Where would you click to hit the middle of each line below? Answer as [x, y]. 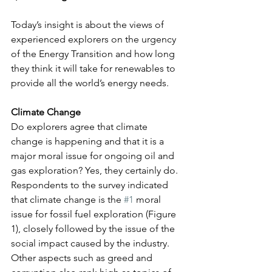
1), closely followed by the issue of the [94, 228]
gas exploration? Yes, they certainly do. [96, 170]
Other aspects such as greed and [83, 257]
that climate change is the [67, 199]
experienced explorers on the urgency [95, 39]
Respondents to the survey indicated [91, 185]
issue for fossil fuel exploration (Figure [95, 214]
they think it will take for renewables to [94, 68]
